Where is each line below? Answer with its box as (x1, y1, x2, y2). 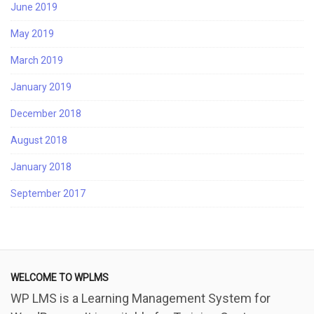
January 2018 (11, 161, 71, 172)
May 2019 (11, 27, 54, 39)
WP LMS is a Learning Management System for (11, 290, 271, 306)
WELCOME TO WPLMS (11, 271, 109, 283)
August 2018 (11, 134, 67, 146)
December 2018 (11, 107, 81, 119)
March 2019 (11, 54, 63, 66)
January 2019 (11, 81, 71, 93)
